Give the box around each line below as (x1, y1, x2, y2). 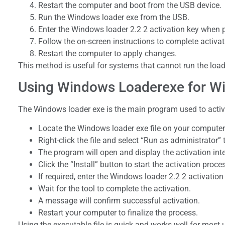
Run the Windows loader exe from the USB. (38, 12, 189, 22)
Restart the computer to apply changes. (38, 48, 177, 58)
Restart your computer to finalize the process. (38, 208, 198, 218)
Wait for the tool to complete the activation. (38, 184, 191, 194)
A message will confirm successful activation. (38, 196, 200, 206)
